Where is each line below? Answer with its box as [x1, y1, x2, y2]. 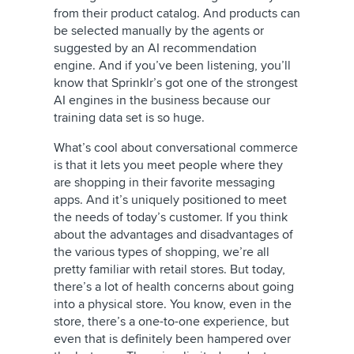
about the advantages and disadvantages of [54, 227, 293, 243]
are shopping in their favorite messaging [54, 175, 275, 190]
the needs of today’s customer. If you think [54, 209, 288, 225]
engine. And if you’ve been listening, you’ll [54, 58, 291, 73]
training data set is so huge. [54, 110, 205, 126]
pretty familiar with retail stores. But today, [54, 262, 285, 277]
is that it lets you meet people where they [54, 157, 283, 173]
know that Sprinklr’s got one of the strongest [54, 75, 298, 91]
